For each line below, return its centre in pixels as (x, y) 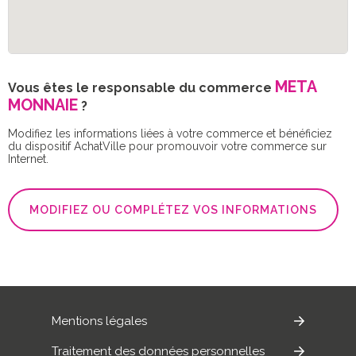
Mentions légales (99, 321)
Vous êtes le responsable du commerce (141, 87)
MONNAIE (43, 105)
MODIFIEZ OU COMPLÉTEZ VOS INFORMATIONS (173, 209)
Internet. (28, 159)
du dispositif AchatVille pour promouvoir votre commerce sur (167, 146)
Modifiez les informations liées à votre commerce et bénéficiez (170, 133)
